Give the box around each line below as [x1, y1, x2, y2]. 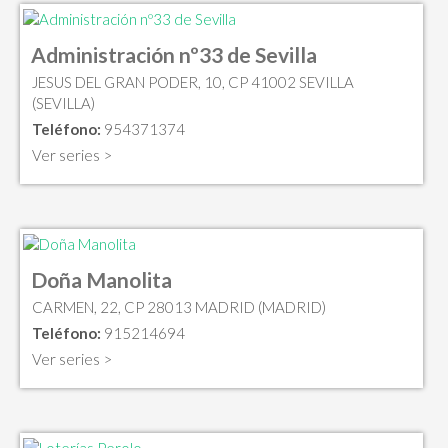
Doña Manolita [31, 266, 172, 292]
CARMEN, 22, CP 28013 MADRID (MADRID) [32, 297, 326, 316]
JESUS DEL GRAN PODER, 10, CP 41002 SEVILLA [32, 73, 354, 92]
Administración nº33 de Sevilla [31, 42, 317, 68]
